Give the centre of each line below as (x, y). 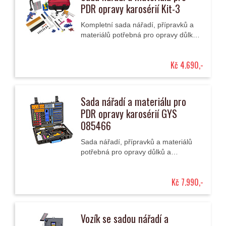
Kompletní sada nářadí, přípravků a (137, 25)
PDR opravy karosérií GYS (129, 114)
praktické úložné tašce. (117, 55)
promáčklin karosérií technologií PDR (140, 162)
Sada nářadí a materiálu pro (133, 101)
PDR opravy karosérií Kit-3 (130, 9)
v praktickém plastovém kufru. (128, 172)
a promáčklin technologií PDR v (131, 45)
